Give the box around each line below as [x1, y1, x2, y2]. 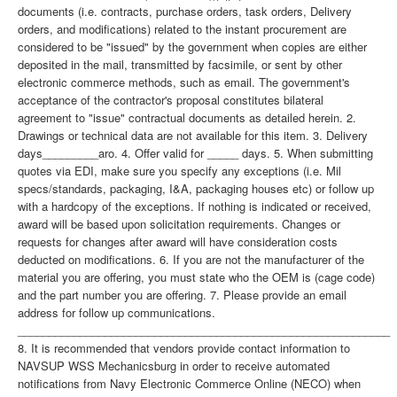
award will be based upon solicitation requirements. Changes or [18, 215, 340, 232]
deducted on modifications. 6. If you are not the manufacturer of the [18, 251, 364, 268]
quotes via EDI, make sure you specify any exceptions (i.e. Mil [18, 162, 341, 179]
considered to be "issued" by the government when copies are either [18, 38, 367, 55]
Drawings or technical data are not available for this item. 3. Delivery [18, 127, 368, 144]
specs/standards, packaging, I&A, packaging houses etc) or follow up [18, 180, 374, 197]
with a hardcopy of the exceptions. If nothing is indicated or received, [18, 198, 371, 214]
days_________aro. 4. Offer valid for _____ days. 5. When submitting [18, 144, 373, 161]
